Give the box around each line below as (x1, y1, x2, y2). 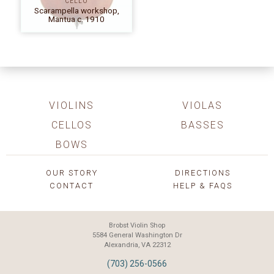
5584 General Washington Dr (92, 231, 182, 240)
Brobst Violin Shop (109, 221, 165, 230)
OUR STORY (45, 168, 98, 177)
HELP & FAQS (172, 181, 232, 191)
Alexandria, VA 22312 (103, 241, 171, 250)
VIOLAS (182, 100, 223, 112)
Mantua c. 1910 (48, 13, 105, 24)
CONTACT (50, 181, 94, 191)
